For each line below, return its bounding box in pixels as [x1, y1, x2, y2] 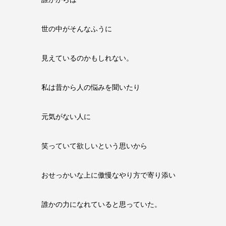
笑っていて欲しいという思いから [41, 141, 147, 150]
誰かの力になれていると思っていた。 [41, 199, 161, 209]
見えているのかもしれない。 [41, 53, 133, 63]
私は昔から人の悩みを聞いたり [41, 82, 140, 92]
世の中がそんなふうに [41, 24, 112, 33]
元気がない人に [41, 111, 91, 121]
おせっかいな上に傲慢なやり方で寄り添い [41, 170, 176, 180]
